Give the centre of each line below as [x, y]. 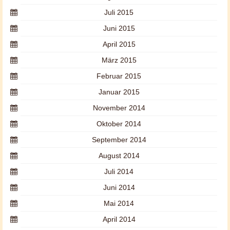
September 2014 [119, 140]
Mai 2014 [119, 203]
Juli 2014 [119, 171]
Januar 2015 [119, 92]
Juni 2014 [119, 187]
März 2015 [119, 60]
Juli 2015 [119, 12]
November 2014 [119, 108]
